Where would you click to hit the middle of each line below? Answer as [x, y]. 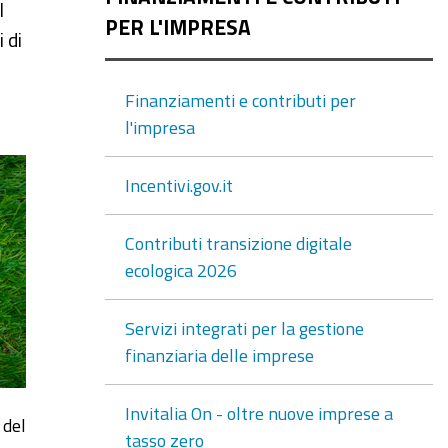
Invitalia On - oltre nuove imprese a [258, 412]
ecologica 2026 [180, 269]
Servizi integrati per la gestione [244, 327]
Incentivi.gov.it [178, 184]
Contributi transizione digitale [238, 242]
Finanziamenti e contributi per [240, 99]
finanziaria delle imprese [219, 354]
